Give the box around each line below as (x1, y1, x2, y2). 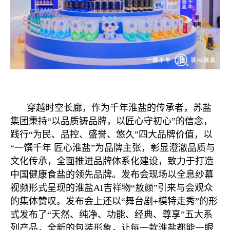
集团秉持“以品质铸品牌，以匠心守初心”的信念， (10, 116, 213, 127)
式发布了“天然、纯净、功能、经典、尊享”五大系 (10, 209, 213, 220)
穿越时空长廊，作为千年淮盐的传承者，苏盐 (27, 103, 212, 113)
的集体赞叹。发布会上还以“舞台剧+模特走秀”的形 (10, 196, 218, 207)
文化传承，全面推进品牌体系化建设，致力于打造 (10, 156, 214, 167)
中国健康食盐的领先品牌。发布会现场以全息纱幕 (10, 169, 214, 180)
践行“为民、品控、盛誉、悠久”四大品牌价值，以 (10, 129, 213, 140)
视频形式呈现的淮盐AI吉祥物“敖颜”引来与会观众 (10, 183, 213, 194)
